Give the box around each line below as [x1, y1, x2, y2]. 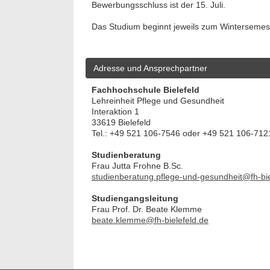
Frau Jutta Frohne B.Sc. [92, 160, 183, 171]
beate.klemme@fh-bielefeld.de [92, 215, 209, 225]
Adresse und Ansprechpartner [93, 63, 207, 73]
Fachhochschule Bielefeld [92, 84, 199, 95]
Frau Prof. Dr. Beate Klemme [92, 204, 202, 214]
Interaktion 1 [92, 106, 139, 116]
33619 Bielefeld [92, 117, 151, 127]
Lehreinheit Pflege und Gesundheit [92, 95, 224, 105]
